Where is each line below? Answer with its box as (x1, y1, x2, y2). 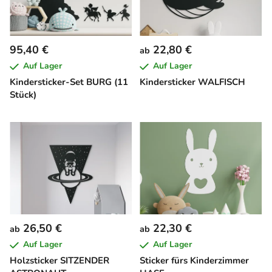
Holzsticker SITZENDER (10, 254, 109, 267)
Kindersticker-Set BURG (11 (10, 76, 128, 89)
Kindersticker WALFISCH (140, 76, 245, 89)
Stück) (10, 89, 36, 101)
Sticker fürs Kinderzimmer (140, 254, 249, 267)
